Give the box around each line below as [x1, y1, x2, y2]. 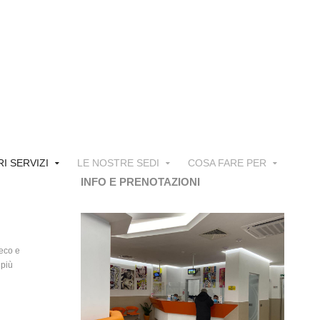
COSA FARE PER [188, 156, 266, 169]
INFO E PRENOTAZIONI [81, 176, 201, 188]
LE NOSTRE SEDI [77, 156, 159, 169]
